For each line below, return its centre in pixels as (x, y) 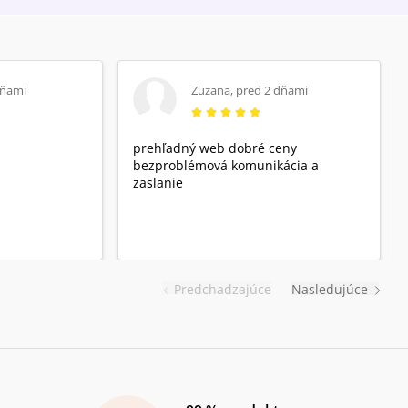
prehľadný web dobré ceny (215, 148)
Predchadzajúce (223, 289)
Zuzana (211, 90)
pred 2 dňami (272, 90)
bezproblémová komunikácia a (226, 166)
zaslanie (158, 183)
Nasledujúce (330, 290)
